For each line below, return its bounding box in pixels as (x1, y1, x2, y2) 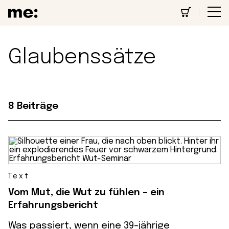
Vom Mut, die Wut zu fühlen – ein (8, 188, 165, 197)
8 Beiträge (8, 101, 58, 111)
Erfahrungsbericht (8, 200, 98, 210)
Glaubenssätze (8, 47, 156, 68)
